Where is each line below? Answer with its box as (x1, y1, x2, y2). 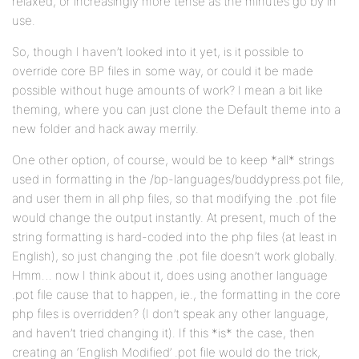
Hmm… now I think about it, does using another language (12, 268, 328, 284)
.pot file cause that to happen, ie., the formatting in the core (12, 287, 341, 303)
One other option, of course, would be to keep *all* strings (12, 152, 334, 168)
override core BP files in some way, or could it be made (12, 63, 313, 79)
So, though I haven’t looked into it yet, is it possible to (12, 44, 304, 60)
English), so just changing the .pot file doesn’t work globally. (12, 248, 337, 264)
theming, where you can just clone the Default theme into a (12, 102, 341, 118)
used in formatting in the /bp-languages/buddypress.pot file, (12, 171, 344, 188)
